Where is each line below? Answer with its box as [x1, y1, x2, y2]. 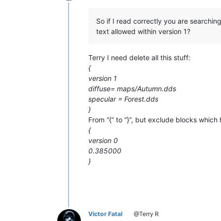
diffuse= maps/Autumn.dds [88, 84, 176, 93]
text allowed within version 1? [96, 27, 190, 36]
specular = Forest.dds [88, 94, 158, 103]
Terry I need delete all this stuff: [88, 53, 190, 62]
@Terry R [132, 210, 159, 218]
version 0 [88, 136, 118, 145]
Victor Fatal [88, 210, 122, 218]
